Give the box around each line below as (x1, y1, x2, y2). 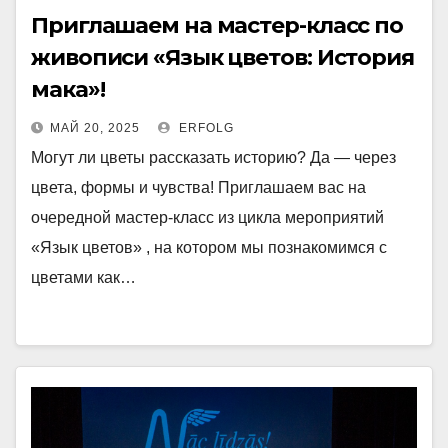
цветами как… (31, 269, 136, 286)
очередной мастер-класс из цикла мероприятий (31, 209, 384, 226)
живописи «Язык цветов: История (31, 44, 414, 71)
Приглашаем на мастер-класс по (31, 12, 404, 39)
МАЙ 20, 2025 (50, 121, 140, 135)
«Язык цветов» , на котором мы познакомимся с (31, 239, 387, 256)
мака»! (31, 76, 105, 103)
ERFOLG (175, 121, 234, 135)
